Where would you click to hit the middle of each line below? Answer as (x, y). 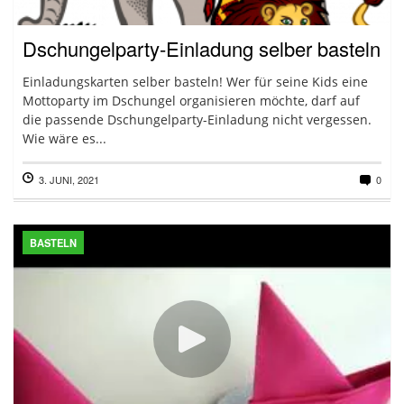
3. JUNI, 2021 (69, 179)
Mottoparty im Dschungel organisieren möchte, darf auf (191, 101)
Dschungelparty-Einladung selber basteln (202, 48)
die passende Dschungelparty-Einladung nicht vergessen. (197, 119)
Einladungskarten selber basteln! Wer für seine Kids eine (195, 82)
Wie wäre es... (64, 138)
